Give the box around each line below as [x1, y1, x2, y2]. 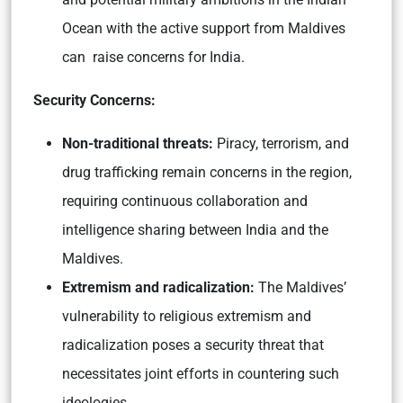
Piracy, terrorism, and [213, 135, 349, 153]
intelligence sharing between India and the [62, 221, 328, 239]
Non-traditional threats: [62, 135, 213, 153]
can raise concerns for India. [62, 49, 245, 67]
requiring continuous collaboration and [62, 193, 308, 210]
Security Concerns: [33, 92, 156, 110]
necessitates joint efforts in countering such [62, 365, 339, 383]
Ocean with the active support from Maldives [62, 20, 345, 38]
